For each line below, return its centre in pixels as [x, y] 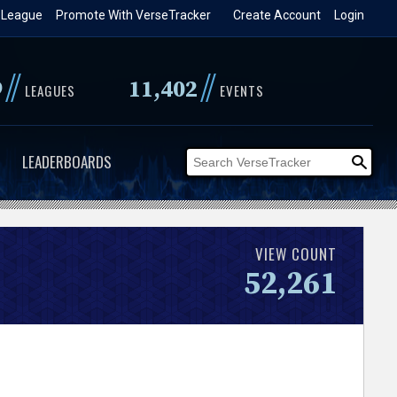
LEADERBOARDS [66, 162]
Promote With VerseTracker [134, 15]
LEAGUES [50, 90]
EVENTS [241, 90]
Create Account [277, 15]
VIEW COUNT [296, 253]
